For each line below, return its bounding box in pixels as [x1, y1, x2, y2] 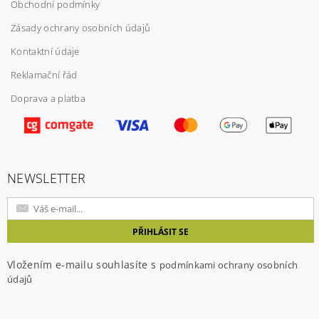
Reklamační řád [11, 68, 78, 81]
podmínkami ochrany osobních [159, 258, 298, 271]
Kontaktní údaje [11, 44, 80, 58]
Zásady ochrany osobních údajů [11, 21, 151, 34]
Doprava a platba [11, 91, 86, 105]
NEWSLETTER [7, 169, 86, 187]
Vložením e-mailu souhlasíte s [7, 257, 159, 271]
